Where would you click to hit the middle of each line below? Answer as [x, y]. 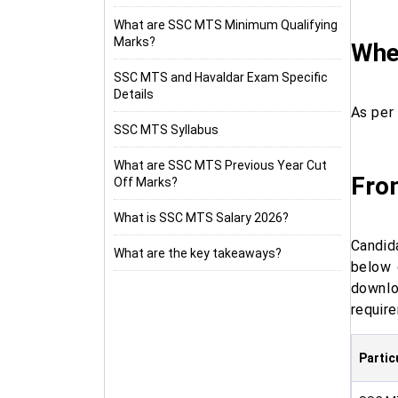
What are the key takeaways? [198, 253]
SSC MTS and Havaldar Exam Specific [221, 77]
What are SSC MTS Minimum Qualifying [226, 25]
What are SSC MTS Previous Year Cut [220, 165]
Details [134, 94]
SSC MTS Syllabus [166, 130]
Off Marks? [146, 182]
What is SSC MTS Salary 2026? [201, 218]
